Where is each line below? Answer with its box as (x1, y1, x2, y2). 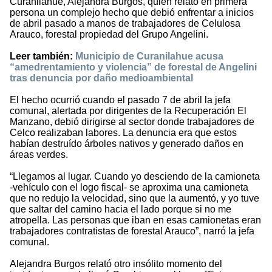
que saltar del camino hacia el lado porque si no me (10, 204, 231, 215)
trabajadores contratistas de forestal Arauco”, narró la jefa (10, 226, 254, 237)
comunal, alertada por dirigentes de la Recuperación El (10, 106, 246, 117)
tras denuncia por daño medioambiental (10, 73, 193, 84)
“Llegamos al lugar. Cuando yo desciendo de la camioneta (10, 171, 260, 182)
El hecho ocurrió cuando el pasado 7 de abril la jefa (10, 95, 231, 106)
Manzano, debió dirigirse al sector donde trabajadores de (10, 117, 254, 127)
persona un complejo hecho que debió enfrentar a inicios (10, 7, 254, 18)
